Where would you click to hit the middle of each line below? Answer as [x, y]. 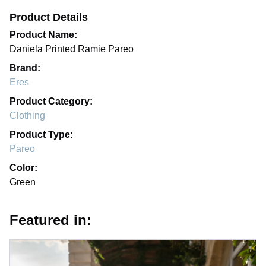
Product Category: [51, 101]
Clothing [27, 115]
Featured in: [50, 220]
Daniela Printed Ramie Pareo [72, 49]
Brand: [25, 68]
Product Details [49, 17]
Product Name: [43, 35]
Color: [23, 168]
